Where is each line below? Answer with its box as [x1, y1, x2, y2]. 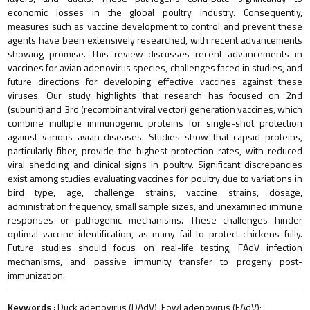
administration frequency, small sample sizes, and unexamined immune [8, 198, 302, 213]
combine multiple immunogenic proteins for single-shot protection [8, 115, 302, 130]
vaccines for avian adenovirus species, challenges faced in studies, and [8, 60, 302, 75]
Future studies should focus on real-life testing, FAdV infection [8, 239, 302, 255]
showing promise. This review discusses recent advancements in [8, 46, 302, 61]
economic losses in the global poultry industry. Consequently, [8, 4, 302, 19]
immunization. [8, 267, 65, 282]
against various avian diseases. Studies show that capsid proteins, [8, 129, 302, 144]
